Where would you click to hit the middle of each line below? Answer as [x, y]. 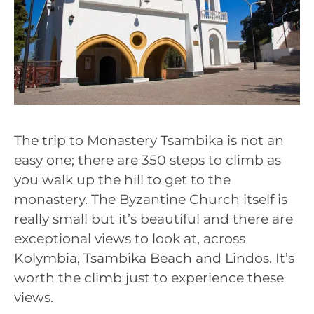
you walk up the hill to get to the [122, 179]
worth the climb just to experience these [149, 278]
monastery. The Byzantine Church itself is [151, 199]
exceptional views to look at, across [130, 238]
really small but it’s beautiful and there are [153, 219]
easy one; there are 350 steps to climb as [148, 160]
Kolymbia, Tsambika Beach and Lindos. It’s [154, 258]
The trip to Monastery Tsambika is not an [149, 140]
